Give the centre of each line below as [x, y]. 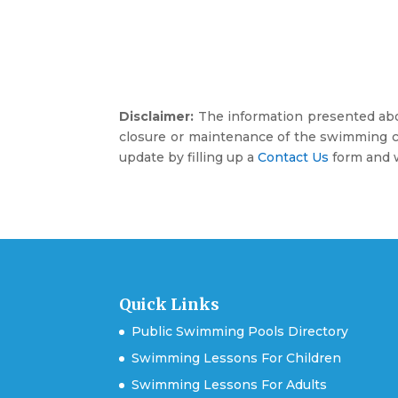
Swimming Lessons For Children [237, 358]
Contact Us [294, 157]
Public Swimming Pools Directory [240, 331]
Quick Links [170, 304]
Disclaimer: [157, 116]
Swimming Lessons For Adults [230, 384]
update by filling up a [189, 157]
